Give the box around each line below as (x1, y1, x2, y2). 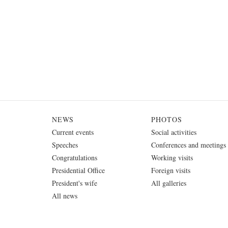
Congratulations (52, 152, 97, 162)
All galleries (151, 178, 186, 188)
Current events (52, 127, 94, 137)
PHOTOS (151, 114, 182, 124)
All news (52, 190, 77, 201)
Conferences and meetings (151, 139, 226, 150)
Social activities (151, 127, 196, 137)
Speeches (52, 139, 78, 150)
